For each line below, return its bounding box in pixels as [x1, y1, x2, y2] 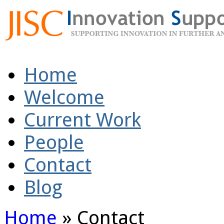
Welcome [24, 86, 104, 108]
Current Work [24, 108, 141, 131]
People [24, 131, 84, 153]
